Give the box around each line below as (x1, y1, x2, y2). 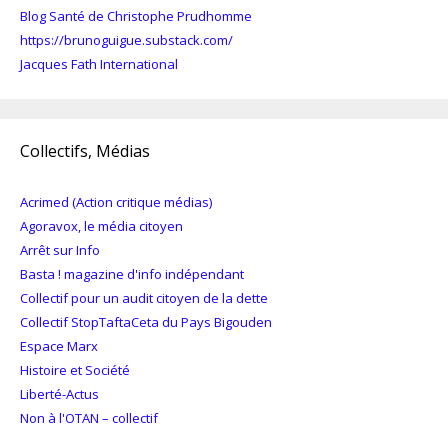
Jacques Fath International (20, 54, 178, 73)
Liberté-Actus (20, 384, 99, 403)
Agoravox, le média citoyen (20, 216, 183, 235)
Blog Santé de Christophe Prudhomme (20, 6, 252, 25)
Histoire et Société (20, 360, 130, 379)
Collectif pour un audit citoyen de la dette (20, 288, 268, 307)
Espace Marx (20, 336, 98, 355)
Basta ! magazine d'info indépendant (20, 264, 244, 283)
